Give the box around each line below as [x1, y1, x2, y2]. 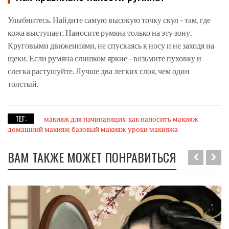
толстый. [8, 79, 38, 89]
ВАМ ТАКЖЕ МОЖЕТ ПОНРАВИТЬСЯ [8, 148, 176, 167]
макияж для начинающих [44, 114, 126, 124]
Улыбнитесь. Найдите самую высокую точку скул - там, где [8, 15, 211, 25]
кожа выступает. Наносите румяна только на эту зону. [8, 28, 192, 38]
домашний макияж [8, 124, 70, 134]
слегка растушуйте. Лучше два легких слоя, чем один [8, 66, 190, 76]
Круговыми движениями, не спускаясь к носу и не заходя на [8, 40, 214, 51]
